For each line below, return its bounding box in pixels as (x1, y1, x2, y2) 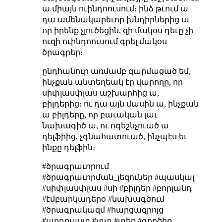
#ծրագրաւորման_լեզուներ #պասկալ (42, 172, 194, 181)
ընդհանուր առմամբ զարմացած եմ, (42, 66, 191, 75)
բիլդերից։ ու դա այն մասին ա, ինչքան (42, 99, 199, 108)
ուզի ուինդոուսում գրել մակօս (42, 37, 167, 46)
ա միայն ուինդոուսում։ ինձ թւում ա (42, 4, 188, 13)
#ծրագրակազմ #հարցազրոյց (42, 205, 164, 214)
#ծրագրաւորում (42, 162, 109, 170)
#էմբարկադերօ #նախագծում (42, 194, 165, 203)
